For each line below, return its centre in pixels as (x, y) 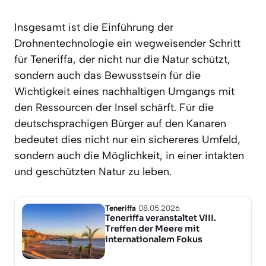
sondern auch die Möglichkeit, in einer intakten (129, 155)
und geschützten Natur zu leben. (93, 171)
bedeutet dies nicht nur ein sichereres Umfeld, (127, 139)
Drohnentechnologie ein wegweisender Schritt (127, 43)
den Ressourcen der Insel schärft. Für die (114, 107)
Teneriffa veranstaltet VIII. (161, 218)
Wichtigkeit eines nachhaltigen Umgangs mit (124, 91)
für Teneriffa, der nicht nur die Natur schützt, (122, 59)
